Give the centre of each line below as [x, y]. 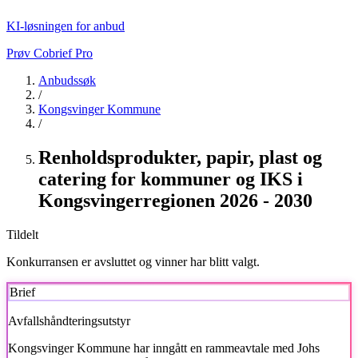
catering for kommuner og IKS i [171, 179]
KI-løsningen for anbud [66, 26]
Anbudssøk [67, 80]
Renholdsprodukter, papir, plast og [180, 157]
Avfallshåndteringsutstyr [69, 320]
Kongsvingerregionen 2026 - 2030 [175, 200]
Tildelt [22, 234]
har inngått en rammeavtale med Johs [225, 348]
